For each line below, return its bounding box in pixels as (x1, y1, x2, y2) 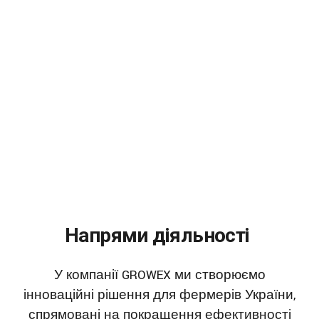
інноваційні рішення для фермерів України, (23, 286, 296, 304)
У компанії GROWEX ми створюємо (53, 266, 266, 284)
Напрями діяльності (64, 223, 255, 247)
